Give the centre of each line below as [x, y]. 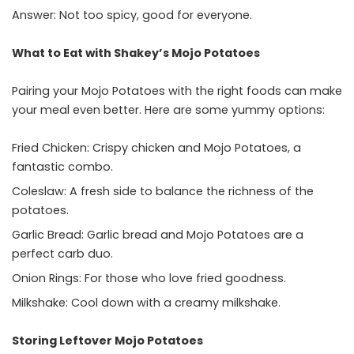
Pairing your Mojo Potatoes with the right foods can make [177, 91]
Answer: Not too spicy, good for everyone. [132, 15]
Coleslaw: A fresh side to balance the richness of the [163, 192]
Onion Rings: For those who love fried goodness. [149, 279]
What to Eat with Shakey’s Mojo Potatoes [136, 53]
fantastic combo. [62, 167]
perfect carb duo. [62, 254]
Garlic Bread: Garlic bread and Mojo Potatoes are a [158, 235]
